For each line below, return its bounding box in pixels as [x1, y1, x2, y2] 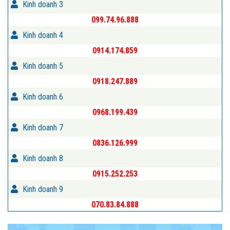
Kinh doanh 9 [21, 184, 63, 194]
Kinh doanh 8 [21, 153, 63, 163]
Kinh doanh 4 [21, 30, 63, 40]
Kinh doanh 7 [21, 122, 63, 132]
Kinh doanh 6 [21, 91, 63, 102]
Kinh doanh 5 [21, 61, 63, 71]
